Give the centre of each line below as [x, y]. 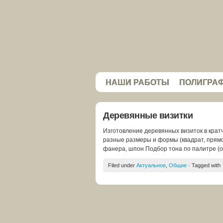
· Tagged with [204, 165]
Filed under [122, 165]
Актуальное [151, 165]
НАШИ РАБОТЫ [137, 82]
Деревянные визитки [148, 115]
